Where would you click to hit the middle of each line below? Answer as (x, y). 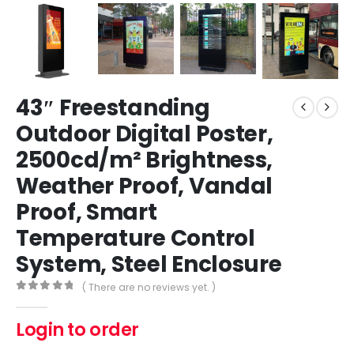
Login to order (77, 330)
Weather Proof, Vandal (145, 186)
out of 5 (55, 299)
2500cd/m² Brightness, (145, 160)
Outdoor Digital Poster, (145, 134)
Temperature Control (136, 238)
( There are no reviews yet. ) (149, 287)
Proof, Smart (87, 212)
